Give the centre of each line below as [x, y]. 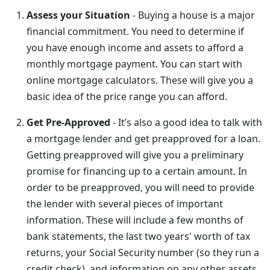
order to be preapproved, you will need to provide [140, 187]
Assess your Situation [78, 15]
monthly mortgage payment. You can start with [134, 64]
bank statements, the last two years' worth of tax [138, 236]
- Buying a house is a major [193, 15]
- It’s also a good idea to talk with [186, 122]
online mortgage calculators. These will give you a [140, 80]
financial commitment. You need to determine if [135, 31]
